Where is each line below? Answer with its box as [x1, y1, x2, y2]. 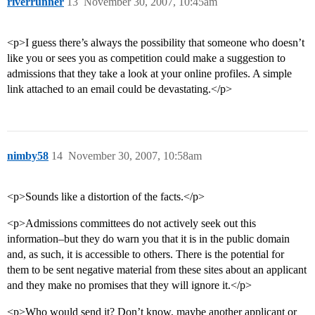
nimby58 [7, 150, 49, 162]
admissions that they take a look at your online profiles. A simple [7, 67, 292, 80]
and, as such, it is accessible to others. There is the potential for [7, 248, 284, 261]
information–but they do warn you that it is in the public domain [7, 233, 290, 245]
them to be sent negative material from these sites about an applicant [7, 264, 307, 276]
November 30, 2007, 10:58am [68, 150, 202, 162]
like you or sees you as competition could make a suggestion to [7, 52, 285, 65]
